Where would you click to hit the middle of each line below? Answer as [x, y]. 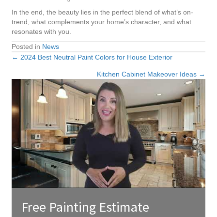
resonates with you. [41, 32]
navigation [45, 82]
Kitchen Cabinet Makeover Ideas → [151, 74]
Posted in [27, 47]
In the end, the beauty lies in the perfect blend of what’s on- [102, 12]
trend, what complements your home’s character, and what [101, 22]
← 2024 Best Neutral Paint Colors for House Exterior [92, 57]
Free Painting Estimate [85, 207]
